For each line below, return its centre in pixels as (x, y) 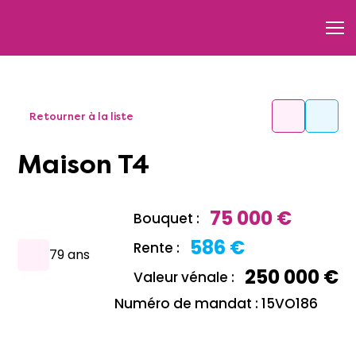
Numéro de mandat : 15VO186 (216, 304)
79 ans (70, 254)
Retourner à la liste (81, 116)
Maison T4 (96, 164)
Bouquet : (166, 218)
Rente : (157, 248)
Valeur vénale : (184, 277)
